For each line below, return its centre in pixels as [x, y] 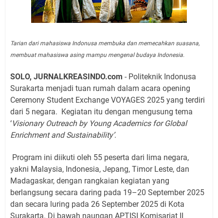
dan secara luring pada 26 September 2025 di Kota [97, 204]
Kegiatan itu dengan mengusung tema [127, 112]
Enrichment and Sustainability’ [62, 135]
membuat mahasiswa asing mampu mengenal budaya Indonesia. [97, 55]
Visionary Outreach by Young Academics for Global [99, 124]
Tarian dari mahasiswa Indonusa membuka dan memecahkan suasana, [105, 44]
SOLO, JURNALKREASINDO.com [66, 77]
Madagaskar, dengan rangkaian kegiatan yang [90, 181]
